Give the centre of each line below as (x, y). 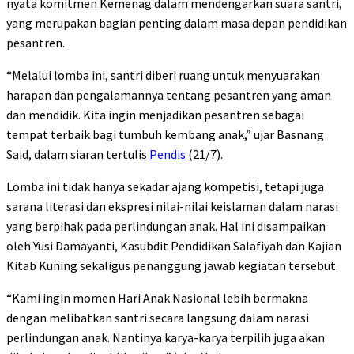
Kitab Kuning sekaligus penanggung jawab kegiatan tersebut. (172, 266)
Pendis (168, 154)
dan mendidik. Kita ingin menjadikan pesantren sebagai (155, 115)
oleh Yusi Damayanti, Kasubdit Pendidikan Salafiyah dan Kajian (174, 246)
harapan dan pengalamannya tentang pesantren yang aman (169, 95)
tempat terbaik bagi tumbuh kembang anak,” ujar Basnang (165, 135)
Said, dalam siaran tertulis (78, 154)
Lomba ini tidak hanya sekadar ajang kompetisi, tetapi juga (165, 187)
